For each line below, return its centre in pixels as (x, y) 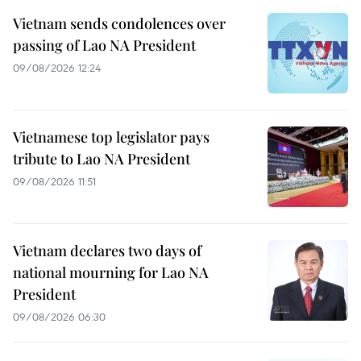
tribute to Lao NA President (102, 158)
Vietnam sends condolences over (119, 23)
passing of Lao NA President (104, 45)
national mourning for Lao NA (111, 272)
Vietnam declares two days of (107, 250)
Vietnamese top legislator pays (111, 137)
